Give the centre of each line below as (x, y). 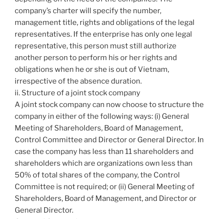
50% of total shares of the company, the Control (97, 175)
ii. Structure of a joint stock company (77, 93)
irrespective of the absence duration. (78, 81)
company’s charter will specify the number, (88, 11)
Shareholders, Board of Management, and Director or (106, 199)
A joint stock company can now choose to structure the (109, 105)
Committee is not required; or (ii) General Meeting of (105, 187)
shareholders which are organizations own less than (104, 164)
